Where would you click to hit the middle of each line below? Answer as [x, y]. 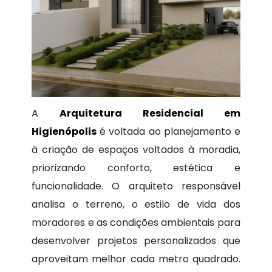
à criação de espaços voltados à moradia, [136, 150]
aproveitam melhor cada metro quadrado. [136, 259]
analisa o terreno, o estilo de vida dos [136, 205]
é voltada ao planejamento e [168, 132]
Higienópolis [64, 132]
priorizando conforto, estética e [136, 168]
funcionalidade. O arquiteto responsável [136, 186]
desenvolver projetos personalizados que [136, 241]
